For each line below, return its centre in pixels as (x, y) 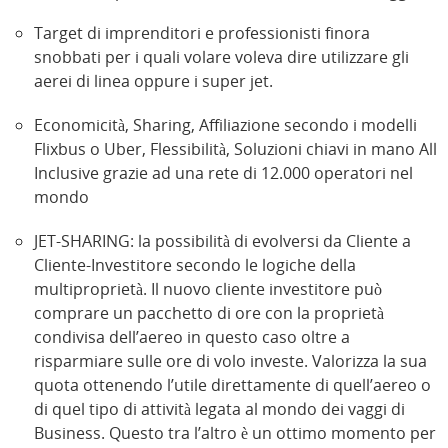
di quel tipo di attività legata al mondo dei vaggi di (219, 409)
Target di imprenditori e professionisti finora (202, 33)
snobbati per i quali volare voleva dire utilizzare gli (221, 57)
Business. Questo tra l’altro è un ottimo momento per (235, 433)
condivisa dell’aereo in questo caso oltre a (192, 337)
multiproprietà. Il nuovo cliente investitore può (208, 289)
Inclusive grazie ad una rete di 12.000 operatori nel (223, 173)
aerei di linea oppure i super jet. (153, 81)
